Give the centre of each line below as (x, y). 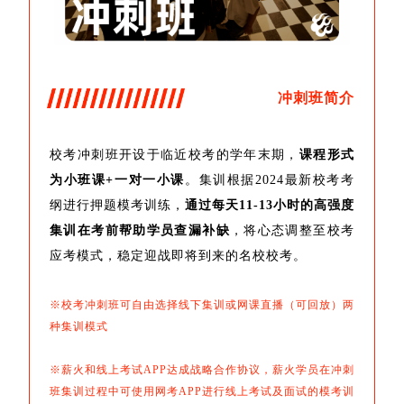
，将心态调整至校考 (292, 231)
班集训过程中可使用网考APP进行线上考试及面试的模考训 (202, 392)
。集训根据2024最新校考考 (270, 180)
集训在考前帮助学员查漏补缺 (140, 231)
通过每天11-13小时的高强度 (270, 206)
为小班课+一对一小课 (117, 180)
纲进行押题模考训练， (117, 206)
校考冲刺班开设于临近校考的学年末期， (174, 155)
